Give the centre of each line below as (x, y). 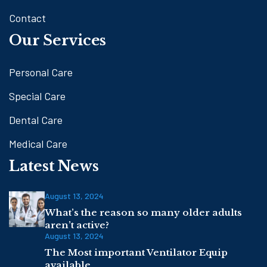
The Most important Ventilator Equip (136, 253)
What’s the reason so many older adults (143, 213)
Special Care (37, 96)
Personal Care (41, 72)
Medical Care (38, 144)
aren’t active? (77, 225)
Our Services (58, 41)
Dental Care (36, 120)
